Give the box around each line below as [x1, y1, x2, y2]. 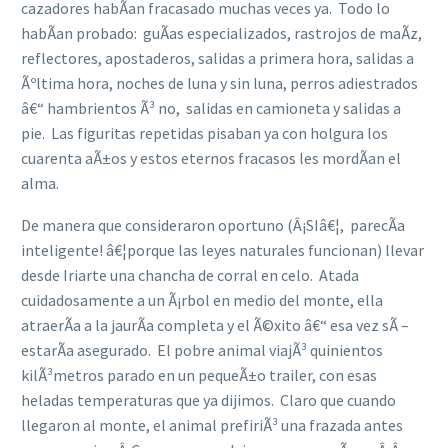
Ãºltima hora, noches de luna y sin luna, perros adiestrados [21, 72, 418, 93]
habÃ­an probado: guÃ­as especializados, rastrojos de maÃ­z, [21, 22, 422, 43]
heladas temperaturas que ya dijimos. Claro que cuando [21, 390, 396, 411]
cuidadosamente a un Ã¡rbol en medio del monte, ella [21, 290, 383, 311]
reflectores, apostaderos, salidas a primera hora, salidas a [21, 47, 414, 68]
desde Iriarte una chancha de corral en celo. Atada [21, 265, 359, 286]
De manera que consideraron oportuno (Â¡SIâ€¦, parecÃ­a [21, 215, 405, 236]
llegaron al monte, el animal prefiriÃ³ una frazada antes [21, 415, 403, 436]
